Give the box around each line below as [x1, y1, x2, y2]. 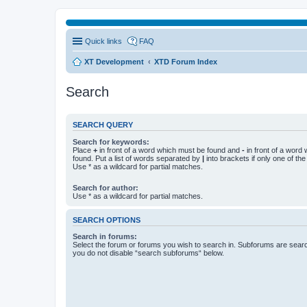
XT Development [84, 58, 144, 66]
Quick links [85, 37, 122, 45]
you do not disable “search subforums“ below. [73, 249, 224, 257]
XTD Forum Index [154, 58, 217, 66]
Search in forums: [73, 232, 137, 241]
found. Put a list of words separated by [73, 153, 202, 162]
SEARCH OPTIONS [73, 215, 140, 224]
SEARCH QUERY [73, 121, 133, 130]
